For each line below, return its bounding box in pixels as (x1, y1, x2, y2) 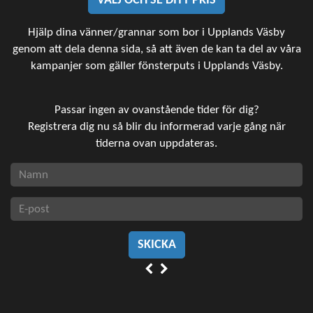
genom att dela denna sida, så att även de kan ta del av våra (12, 43, 301, 55)
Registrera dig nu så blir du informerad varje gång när (27, 121, 286, 133)
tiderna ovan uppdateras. (96, 138, 217, 150)
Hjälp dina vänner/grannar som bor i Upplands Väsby (28, 27, 285, 38)
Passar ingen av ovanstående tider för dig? (54, 104, 259, 116)
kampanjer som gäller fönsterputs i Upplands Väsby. (30, 60, 283, 72)
